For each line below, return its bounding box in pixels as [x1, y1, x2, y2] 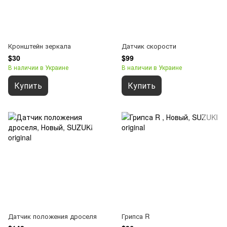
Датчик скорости [122, 41, 176, 51]
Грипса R [122, 211, 149, 221]
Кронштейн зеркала [8, 41, 71, 51]
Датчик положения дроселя [8, 211, 97, 221]
